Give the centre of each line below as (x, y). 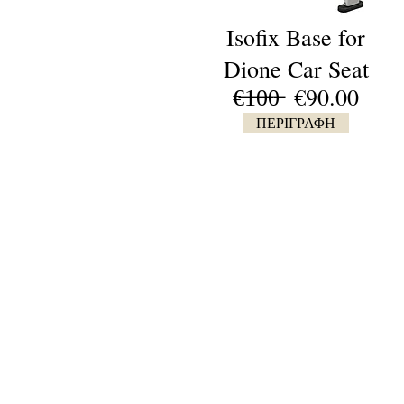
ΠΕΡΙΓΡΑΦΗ (296, 123)
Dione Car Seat (296, 69)
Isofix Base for (296, 37)
